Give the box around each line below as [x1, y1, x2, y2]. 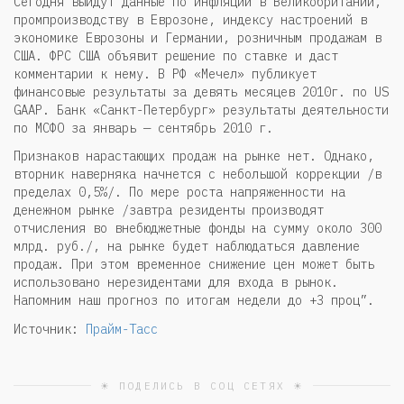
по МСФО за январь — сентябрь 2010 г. [14, 119, 273, 136]
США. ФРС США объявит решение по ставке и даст [14, 47, 338, 64]
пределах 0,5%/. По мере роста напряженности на [14, 184, 345, 201]
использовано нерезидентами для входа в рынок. [14, 274, 338, 291]
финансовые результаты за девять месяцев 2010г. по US [14, 83, 389, 100]
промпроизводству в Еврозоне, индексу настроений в [14, 11, 367, 28]
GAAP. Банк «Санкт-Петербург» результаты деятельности [14, 101, 389, 118]
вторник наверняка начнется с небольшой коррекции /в [14, 166, 381, 183]
